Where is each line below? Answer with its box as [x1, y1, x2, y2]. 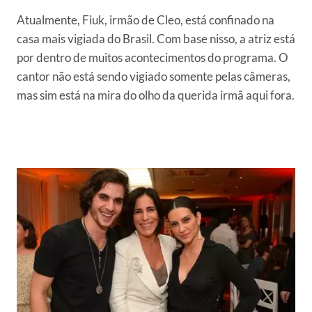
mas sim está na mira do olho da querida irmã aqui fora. [17, 88, 295, 103]
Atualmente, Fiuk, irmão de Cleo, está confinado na [17, 13, 274, 28]
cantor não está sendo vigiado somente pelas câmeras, [17, 69, 290, 84]
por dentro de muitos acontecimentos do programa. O [17, 50, 288, 65]
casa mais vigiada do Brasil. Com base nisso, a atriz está [17, 31, 295, 47]
